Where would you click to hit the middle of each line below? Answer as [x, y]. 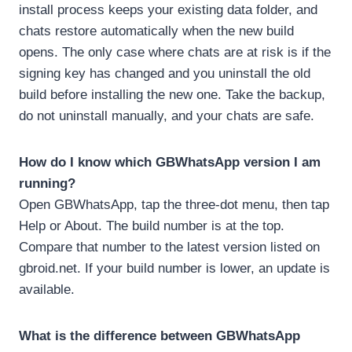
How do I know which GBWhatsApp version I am [170, 162]
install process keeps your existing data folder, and [168, 9]
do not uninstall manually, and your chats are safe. [167, 115]
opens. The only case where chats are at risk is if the [175, 52]
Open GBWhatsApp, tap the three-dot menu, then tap [174, 204]
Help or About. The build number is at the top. [152, 225]
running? [47, 183]
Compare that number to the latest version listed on [169, 247]
